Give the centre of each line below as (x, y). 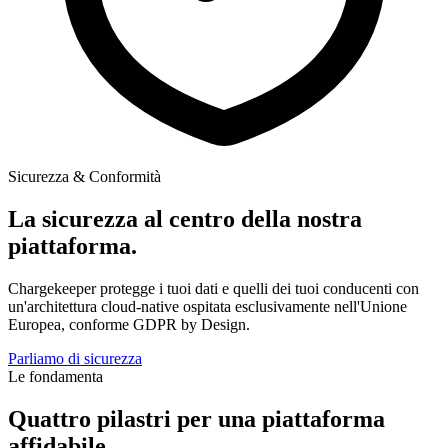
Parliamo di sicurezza (75, 358)
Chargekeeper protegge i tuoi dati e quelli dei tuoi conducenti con (213, 288)
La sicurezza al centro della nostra (185, 218)
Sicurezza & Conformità (84, 176)
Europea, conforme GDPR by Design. (129, 324)
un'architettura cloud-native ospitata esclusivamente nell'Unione (207, 306)
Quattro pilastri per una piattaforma (196, 418)
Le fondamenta (55, 376)
